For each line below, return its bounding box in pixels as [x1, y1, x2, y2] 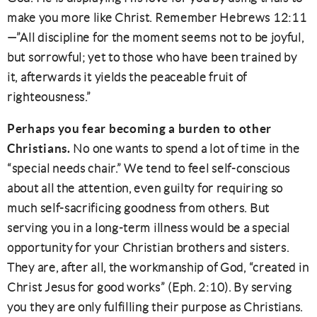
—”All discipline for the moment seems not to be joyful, [7, 31, 304, 44]
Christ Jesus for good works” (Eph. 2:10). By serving [7, 281, 292, 294]
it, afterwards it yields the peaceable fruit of [7, 71, 247, 83]
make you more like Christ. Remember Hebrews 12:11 [7, 11, 307, 24]
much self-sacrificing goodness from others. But [7, 202, 270, 214]
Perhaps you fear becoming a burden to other [7, 122, 272, 135]
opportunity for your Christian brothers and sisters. [7, 241, 289, 254]
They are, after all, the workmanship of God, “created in [7, 261, 309, 274]
